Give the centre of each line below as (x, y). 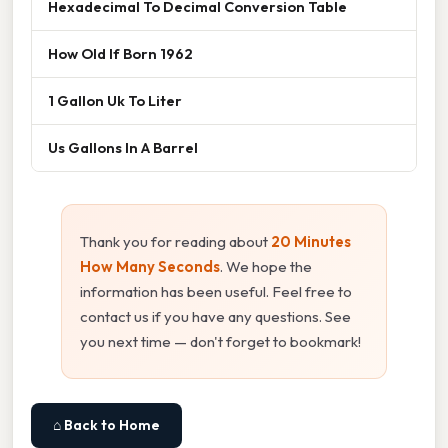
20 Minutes (311, 242)
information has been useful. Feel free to (216, 292)
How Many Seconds (150, 267)
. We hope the (266, 267)
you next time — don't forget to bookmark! (220, 342)
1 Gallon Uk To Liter (115, 101)
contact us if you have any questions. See (215, 317)
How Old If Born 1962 (120, 54)
